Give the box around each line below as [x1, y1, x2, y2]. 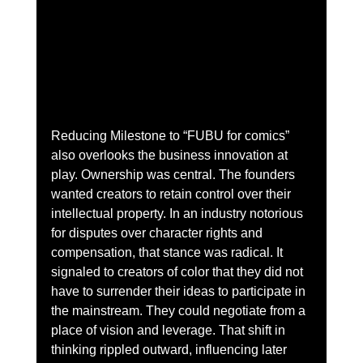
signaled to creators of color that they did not [50, 264, 306, 279]
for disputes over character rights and [50, 225, 266, 240]
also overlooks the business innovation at [50, 147, 291, 162]
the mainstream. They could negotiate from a [50, 303, 309, 318]
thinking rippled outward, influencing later [50, 342, 290, 357]
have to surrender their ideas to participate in [50, 284, 309, 298]
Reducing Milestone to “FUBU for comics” [50, 128, 293, 143]
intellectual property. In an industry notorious [50, 206, 306, 220]
